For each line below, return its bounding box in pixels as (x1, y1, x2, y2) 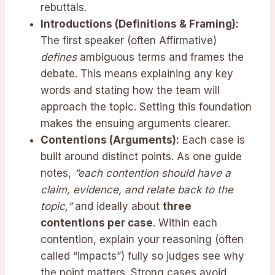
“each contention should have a (74, 167, 231, 180)
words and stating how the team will (41, 84, 220, 97)
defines (41, 51, 77, 64)
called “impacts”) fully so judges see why (41, 250, 244, 263)
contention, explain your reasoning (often (41, 233, 244, 246)
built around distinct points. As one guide (41, 150, 242, 163)
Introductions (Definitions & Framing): (41, 18, 239, 31)
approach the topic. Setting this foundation (41, 101, 252, 114)
